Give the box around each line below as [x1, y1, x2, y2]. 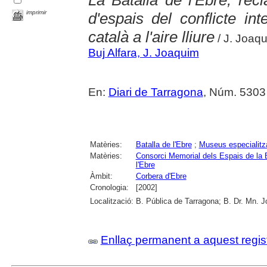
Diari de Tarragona [108, 86, 203, 99]
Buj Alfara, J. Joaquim [88, 46, 199, 60]
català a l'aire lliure [88, 28, 215, 46]
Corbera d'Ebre [135, 172, 187, 181]
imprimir [26, 9, 47, 16]
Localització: [89, 197, 133, 206]
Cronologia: [89, 183, 129, 193]
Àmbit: [89, 172, 113, 181]
